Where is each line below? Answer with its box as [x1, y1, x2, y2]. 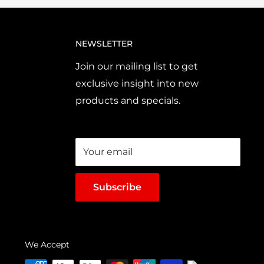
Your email [83, 146, 133, 158]
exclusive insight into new [75, 78, 199, 90]
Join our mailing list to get [75, 61, 198, 72]
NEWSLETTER [75, 38, 133, 49]
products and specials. [75, 95, 180, 107]
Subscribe [93, 181, 141, 193]
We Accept [25, 239, 70, 250]
